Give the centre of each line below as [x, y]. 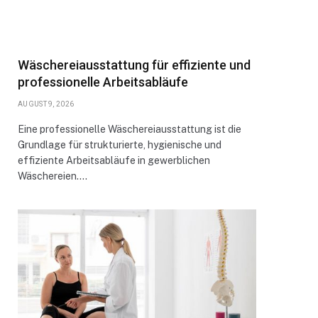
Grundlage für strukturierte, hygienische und [120, 145]
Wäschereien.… [53, 176]
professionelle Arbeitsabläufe [103, 82]
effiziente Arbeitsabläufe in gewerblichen [114, 160]
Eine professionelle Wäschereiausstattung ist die [130, 129]
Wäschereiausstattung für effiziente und [134, 65]
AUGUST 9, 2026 [46, 104]
